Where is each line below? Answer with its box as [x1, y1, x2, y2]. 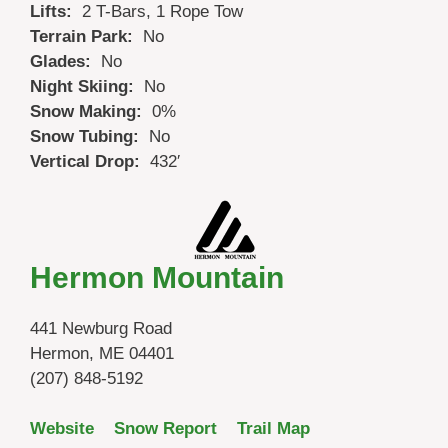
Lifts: [30, 2, 82, 22]
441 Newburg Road [30, 318, 172, 338]
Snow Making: [30, 102, 152, 122]
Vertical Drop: [30, 152, 150, 172]
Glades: [30, 52, 101, 72]
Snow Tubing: [30, 127, 149, 147]
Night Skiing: [30, 77, 144, 97]
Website [30, 419, 94, 439]
